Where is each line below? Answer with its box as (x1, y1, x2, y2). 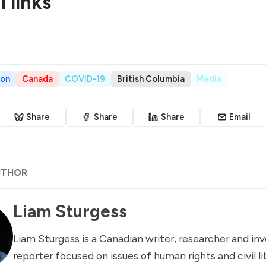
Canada (22, 73, 53, 84)
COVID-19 (65, 73, 105, 84)
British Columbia (117, 73, 185, 84)
